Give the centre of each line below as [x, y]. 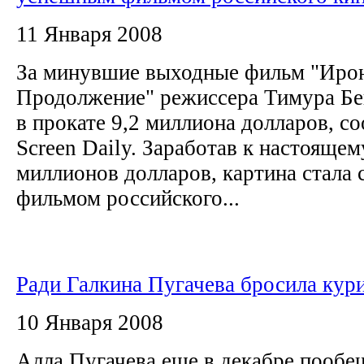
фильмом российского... [128, 198]
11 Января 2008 [89, 34]
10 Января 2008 [90, 322]
